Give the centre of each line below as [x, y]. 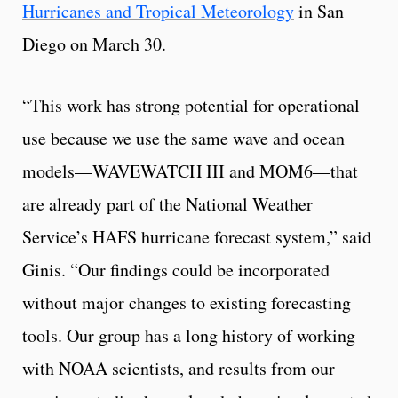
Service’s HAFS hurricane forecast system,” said [197, 236]
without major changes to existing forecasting [187, 302]
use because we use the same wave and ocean [183, 138]
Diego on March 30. [94, 44]
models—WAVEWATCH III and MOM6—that [190, 171]
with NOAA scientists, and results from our [179, 368]
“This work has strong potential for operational [191, 105]
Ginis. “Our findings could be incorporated [176, 269]
